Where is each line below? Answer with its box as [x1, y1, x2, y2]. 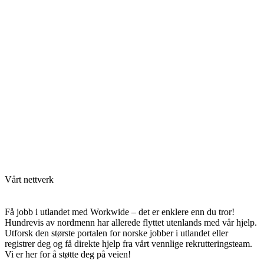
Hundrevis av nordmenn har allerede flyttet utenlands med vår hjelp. [5, 217, 257, 227]
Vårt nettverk [5, 174, 54, 184]
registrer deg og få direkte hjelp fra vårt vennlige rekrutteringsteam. [5, 238, 252, 249]
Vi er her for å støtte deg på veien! [5, 249, 131, 259]
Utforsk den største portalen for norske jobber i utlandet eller [5, 227, 228, 238]
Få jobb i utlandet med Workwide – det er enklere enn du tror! [5, 206, 235, 217]
